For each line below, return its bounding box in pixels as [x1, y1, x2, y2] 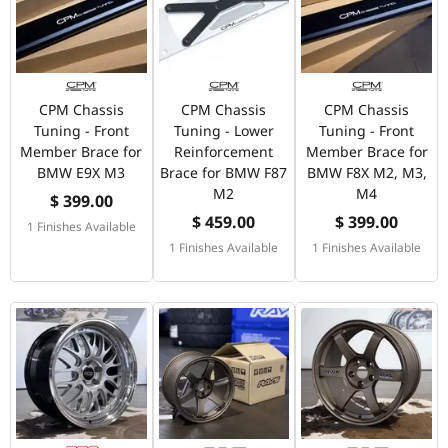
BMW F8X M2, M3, [306, 163, 427, 183]
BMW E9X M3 [37, 163, 126, 183]
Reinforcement [174, 142, 274, 162]
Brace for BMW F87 [160, 163, 288, 183]
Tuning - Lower [173, 121, 274, 141]
